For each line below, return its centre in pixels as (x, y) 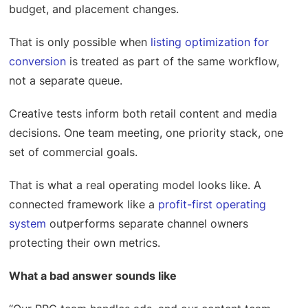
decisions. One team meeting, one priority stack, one (146, 133)
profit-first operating (212, 205)
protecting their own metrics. (85, 243)
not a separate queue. (66, 81)
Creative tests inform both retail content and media (143, 114)
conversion (38, 62)
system (28, 224)
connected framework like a (84, 205)
